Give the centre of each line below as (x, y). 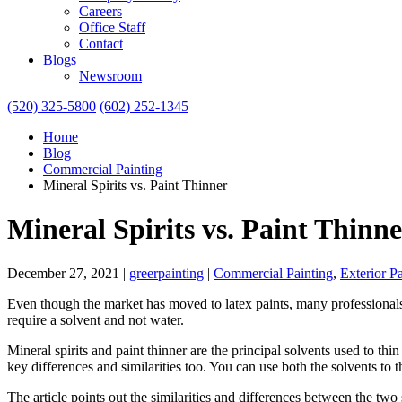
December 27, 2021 (63, 273)
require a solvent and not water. (96, 319)
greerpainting (166, 273)
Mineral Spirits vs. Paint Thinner (135, 185)
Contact (101, 44)
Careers (100, 11)
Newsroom (110, 76)
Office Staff (112, 27)
